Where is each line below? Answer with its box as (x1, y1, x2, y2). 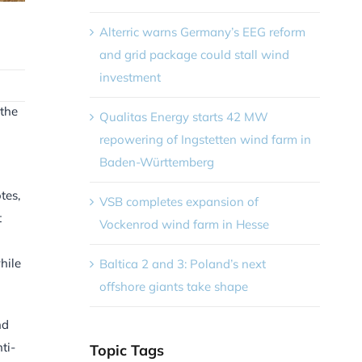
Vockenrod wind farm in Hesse (99, 216, 269, 232)
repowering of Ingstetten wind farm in (99, 131, 311, 147)
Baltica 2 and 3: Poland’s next (99, 255, 266, 271)
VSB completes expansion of (99, 193, 259, 209)
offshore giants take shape (99, 278, 248, 294)
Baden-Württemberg (99, 154, 214, 170)
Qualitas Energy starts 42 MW (99, 108, 268, 124)
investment (99, 69, 161, 85)
